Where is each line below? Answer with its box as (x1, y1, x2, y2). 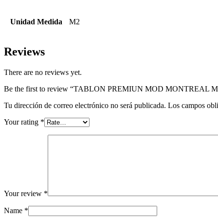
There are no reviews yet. (4, 68, 82, 77)
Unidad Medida (10, 18, 62, 26)
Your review (4, 189, 44, 198)
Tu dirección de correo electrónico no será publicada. (4, 101, 166, 110)
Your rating (4, 118, 40, 127)
